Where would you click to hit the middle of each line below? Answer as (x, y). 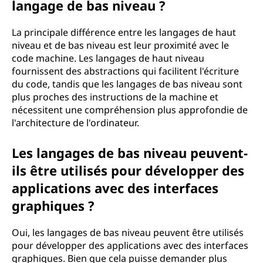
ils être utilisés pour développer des (128, 170)
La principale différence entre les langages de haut (124, 32)
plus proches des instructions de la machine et (115, 97)
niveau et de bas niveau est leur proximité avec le (120, 45)
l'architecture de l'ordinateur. (75, 123)
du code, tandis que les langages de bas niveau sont (127, 84)
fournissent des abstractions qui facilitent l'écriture (125, 71)
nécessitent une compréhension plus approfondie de (130, 110)
